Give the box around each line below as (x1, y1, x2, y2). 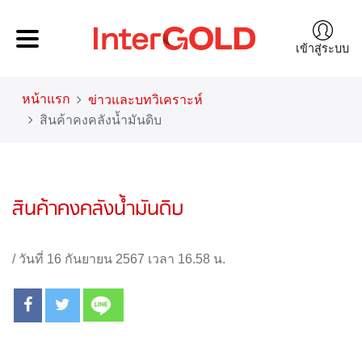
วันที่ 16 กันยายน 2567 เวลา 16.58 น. (19, 252, 225, 266)
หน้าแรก (22, 92, 70, 106)
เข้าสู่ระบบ (296, 41, 349, 55)
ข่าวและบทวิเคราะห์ (88, 93, 203, 107)
